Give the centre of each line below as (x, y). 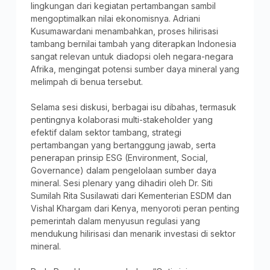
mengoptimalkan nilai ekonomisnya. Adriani (115, 18)
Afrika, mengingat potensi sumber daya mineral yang (135, 69)
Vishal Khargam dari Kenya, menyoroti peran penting (135, 208)
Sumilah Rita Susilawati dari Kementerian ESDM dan (131, 195)
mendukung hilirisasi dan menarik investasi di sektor (133, 233)
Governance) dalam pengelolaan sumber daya (123, 170)
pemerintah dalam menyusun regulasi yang (115, 221)
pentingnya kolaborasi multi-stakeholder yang (121, 119)
